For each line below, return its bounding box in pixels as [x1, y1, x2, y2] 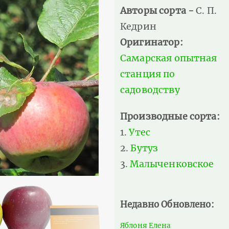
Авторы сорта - [120, 5, 196, 16]
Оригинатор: [120, 36, 183, 48]
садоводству [120, 84, 180, 96]
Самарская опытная [120, 52, 217, 64]
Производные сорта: [120, 110, 220, 122]
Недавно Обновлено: [120, 199, 214, 211]
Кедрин [120, 20, 156, 32]
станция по [120, 68, 175, 80]
